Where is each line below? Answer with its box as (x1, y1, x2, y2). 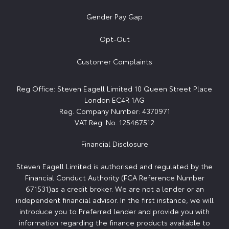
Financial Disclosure (81, 139, 148, 149)
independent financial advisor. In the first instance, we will (15, 195, 214, 205)
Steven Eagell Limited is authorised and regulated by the (16, 161, 213, 172)
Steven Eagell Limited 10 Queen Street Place (55, 83, 212, 94)
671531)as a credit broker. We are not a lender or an (25, 184, 204, 194)
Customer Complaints (77, 56, 152, 67)
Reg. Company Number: (59, 106, 140, 117)
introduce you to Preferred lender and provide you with (19, 206, 210, 217)
